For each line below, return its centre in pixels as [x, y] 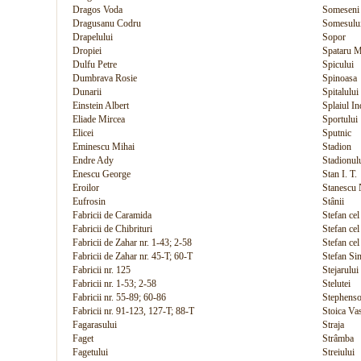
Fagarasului [95, 325]
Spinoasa [340, 78]
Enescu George [102, 174]
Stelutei [336, 284]
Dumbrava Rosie [105, 78]
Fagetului [90, 352]
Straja [333, 325]
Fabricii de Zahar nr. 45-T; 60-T [133, 256]
